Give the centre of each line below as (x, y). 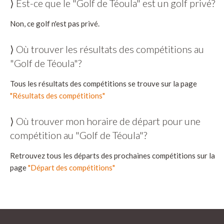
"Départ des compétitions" (71, 168)
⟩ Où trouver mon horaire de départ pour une (105, 121)
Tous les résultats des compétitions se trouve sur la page (103, 84)
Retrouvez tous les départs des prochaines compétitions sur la (112, 156)
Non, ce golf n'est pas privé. (55, 24)
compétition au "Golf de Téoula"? (78, 135)
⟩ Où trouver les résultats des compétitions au (107, 49)
